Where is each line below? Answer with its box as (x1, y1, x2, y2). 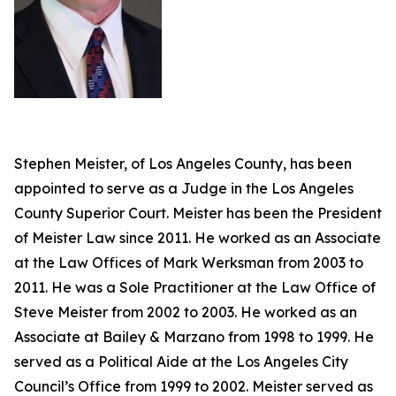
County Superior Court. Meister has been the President (14, 204, 382, 222)
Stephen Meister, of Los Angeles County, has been (14, 155, 352, 172)
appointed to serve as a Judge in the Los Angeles (14, 179, 354, 197)
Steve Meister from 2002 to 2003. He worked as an (14, 303, 357, 321)
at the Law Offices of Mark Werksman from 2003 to (14, 254, 363, 271)
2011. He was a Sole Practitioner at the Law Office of (14, 278, 376, 296)
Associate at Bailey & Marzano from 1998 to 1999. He (14, 328, 374, 346)
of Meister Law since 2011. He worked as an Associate (14, 229, 381, 247)
